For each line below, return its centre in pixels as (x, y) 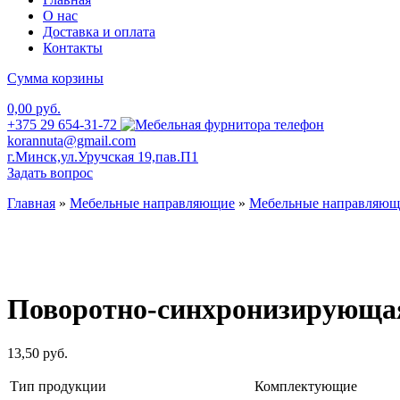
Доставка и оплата (99, 32)
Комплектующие (306, 386)
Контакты (73, 48)
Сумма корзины (55, 78)
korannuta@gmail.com (71, 141)
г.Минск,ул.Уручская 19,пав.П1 (103, 157)
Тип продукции (58, 386)
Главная (31, 203)
